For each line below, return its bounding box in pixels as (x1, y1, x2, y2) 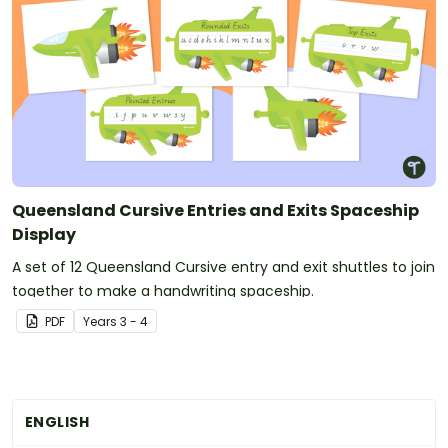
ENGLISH (25, 412, 89, 433)
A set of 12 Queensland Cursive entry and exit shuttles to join (12, 257, 435, 278)
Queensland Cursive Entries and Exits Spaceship (12, 199, 419, 223)
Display (12, 223, 76, 247)
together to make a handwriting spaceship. (12, 281, 314, 302)
